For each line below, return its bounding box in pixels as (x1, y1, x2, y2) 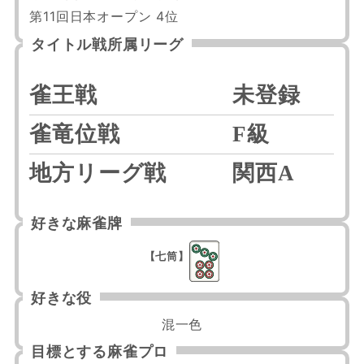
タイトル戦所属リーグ (30, 36, 184, 51)
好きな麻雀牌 (30, 214, 123, 230)
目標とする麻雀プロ (30, 343, 169, 358)
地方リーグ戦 (29, 160, 167, 185)
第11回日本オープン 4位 (29, 8, 179, 25)
